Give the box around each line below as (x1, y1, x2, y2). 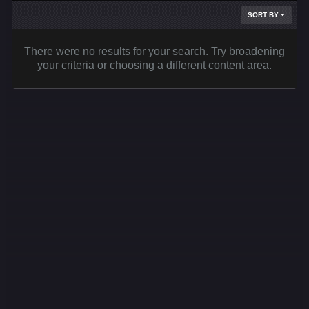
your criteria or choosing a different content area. (37, 59, 272, 71)
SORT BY (248, 11, 281, 19)
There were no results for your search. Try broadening (24, 46, 285, 57)
